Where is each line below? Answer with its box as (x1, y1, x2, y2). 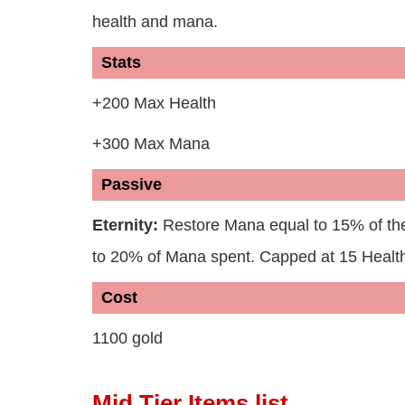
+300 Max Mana (92, 135, 210, 154)
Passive (101, 175, 162, 194)
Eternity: (92, 216, 163, 235)
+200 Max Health (92, 94, 216, 113)
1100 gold (92, 329, 163, 348)
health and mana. (92, 13, 218, 32)
